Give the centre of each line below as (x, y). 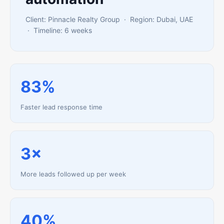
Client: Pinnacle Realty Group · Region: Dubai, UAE (109, 19)
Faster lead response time (61, 107)
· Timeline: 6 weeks (59, 30)
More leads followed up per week (73, 174)
